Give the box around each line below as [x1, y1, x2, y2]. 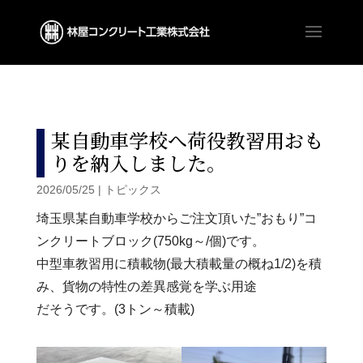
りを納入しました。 [50, 148, 226, 177]
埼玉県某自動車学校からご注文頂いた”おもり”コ [36, 211, 317, 225]
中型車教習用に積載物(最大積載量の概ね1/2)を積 [36, 256, 322, 271]
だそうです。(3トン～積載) [36, 301, 194, 316]
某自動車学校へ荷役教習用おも [50, 126, 323, 154]
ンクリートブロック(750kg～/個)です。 [36, 233, 265, 248]
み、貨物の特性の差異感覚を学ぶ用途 [36, 279, 257, 293]
